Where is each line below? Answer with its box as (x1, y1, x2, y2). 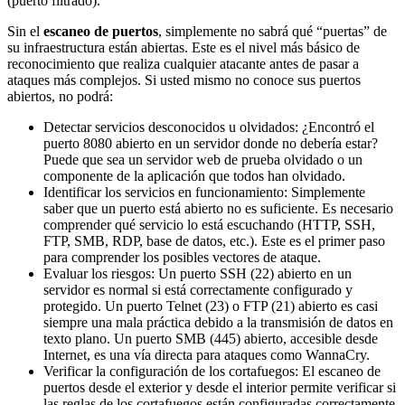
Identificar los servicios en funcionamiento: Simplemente (43, 184, 365, 200)
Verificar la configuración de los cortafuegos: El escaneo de (43, 363, 381, 379)
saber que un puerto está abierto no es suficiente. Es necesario (43, 200, 393, 216)
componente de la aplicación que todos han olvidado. (43, 167, 345, 184)
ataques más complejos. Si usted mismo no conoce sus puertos (7, 71, 361, 88)
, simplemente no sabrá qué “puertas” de (158, 23, 387, 39)
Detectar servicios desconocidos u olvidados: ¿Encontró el (43, 118, 374, 135)
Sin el (7, 23, 43, 39)
